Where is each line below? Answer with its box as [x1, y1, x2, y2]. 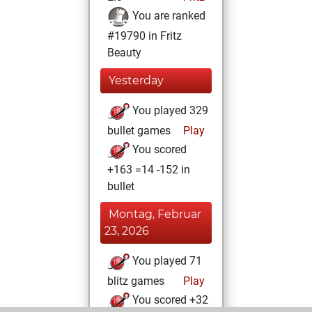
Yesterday [109, 74, 164, 87]
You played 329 [130, 104, 208, 118]
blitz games [107, 274, 164, 288]
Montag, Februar [109, 208, 201, 221]
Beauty [107, 46, 141, 59]
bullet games [107, 124, 171, 137]
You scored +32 [130, 293, 208, 307]
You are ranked [130, 9, 205, 23]
